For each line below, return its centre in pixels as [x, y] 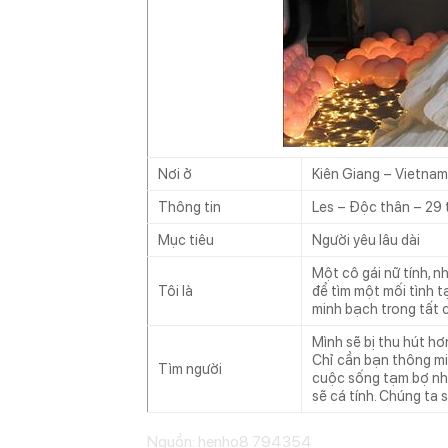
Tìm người [190, 368]
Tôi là [175, 290]
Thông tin [189, 206]
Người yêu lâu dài [366, 239]
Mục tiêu [186, 239]
